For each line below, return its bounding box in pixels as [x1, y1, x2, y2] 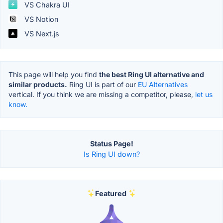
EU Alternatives [138, 80, 188, 89]
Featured [95, 189, 126, 198]
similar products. [8, 80, 67, 89]
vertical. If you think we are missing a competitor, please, [8, 90, 195, 99]
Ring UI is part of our [67, 80, 138, 89]
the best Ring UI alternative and [99, 70, 204, 79]
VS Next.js [22, 29, 59, 38]
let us [195, 90, 213, 99]
